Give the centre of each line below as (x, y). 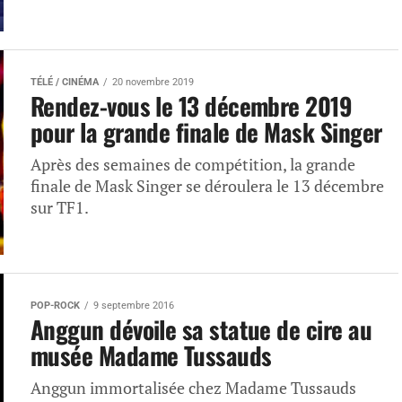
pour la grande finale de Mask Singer (206, 132)
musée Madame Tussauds (151, 355)
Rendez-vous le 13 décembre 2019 (192, 106)
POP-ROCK (55, 306)
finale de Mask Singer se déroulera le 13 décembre (207, 186)
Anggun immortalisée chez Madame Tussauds (193, 388)
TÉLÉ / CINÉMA (65, 82)
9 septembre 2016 (134, 306)
